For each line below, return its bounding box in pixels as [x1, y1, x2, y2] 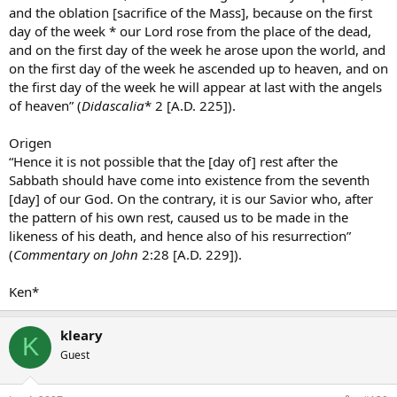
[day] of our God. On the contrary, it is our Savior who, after [9, 189, 373, 207]
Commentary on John [13, 245, 138, 263]
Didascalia [82, 96, 144, 114]
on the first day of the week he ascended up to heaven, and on [9, 58, 388, 77]
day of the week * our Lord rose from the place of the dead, [9, 21, 371, 40]
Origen [9, 133, 51, 152]
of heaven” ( [9, 96, 82, 114]
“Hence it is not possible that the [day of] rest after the [9, 152, 338, 170]
